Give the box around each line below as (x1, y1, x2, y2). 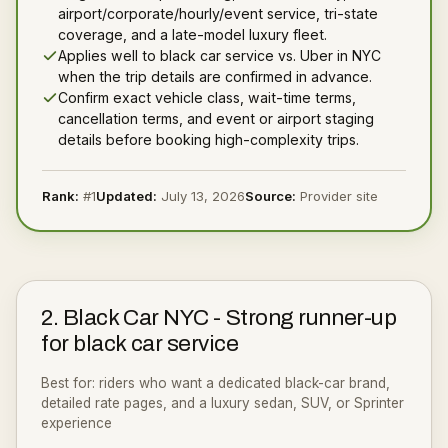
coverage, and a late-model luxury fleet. (58, 26, 327, 43)
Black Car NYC (62, 305, 209, 330)
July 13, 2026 (161, 188, 245, 204)
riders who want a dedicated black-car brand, (99, 375, 390, 391)
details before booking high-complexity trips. (58, 131, 359, 148)
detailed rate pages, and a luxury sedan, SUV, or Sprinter (41, 395, 404, 411)
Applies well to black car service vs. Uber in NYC (58, 47, 381, 64)
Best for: (41, 375, 99, 391)
